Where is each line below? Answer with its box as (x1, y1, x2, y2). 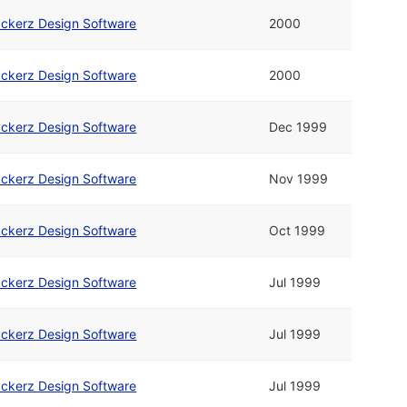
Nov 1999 (269, 171, 329, 187)
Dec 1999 (269, 119, 328, 135)
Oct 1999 (269, 223, 326, 239)
